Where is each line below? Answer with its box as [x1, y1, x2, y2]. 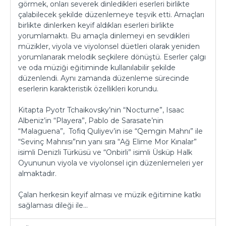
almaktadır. [18, 169, 56, 178]
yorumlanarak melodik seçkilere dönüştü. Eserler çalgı [18, 52, 206, 62]
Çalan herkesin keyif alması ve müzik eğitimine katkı [18, 190, 201, 199]
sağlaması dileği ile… [18, 201, 88, 210]
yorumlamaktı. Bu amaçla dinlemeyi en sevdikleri [18, 31, 190, 40]
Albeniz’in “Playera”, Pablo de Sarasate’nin [18, 116, 163, 125]
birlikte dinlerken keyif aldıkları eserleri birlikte [18, 21, 174, 30]
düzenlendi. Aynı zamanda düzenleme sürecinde [18, 74, 189, 83]
